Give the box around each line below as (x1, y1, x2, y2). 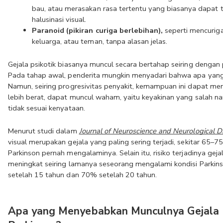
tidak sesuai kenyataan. (8, 103, 85, 113)
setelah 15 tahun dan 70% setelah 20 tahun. (8, 170, 157, 180)
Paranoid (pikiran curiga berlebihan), (32, 25, 163, 35)
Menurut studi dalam (8, 126, 79, 136)
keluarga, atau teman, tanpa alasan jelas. (32, 36, 168, 46)
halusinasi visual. (32, 14, 87, 24)
